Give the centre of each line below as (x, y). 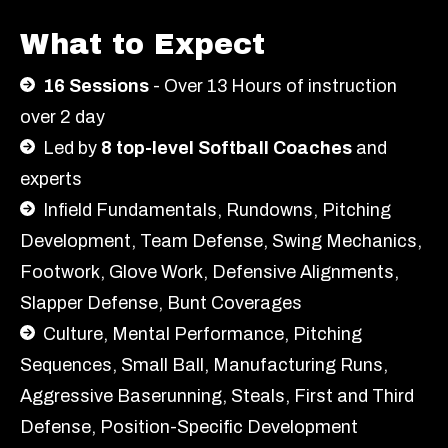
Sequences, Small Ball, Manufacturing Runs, (204, 364)
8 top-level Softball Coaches (226, 147)
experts (51, 178)
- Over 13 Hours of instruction (273, 85)
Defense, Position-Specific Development (191, 426)
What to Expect (142, 44)
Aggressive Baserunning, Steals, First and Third (217, 395)
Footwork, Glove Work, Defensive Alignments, (209, 271)
